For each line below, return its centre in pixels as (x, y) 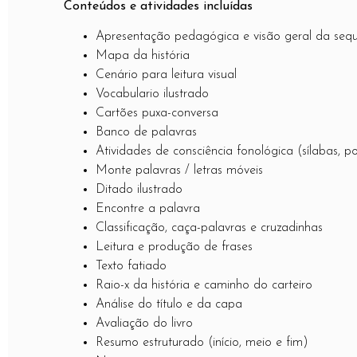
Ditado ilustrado (139, 190)
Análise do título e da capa (169, 305)
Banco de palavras (146, 133)
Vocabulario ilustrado (152, 94)
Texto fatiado (131, 267)
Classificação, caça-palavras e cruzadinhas (209, 228)
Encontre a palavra (148, 209)
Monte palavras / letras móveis (179, 171)
